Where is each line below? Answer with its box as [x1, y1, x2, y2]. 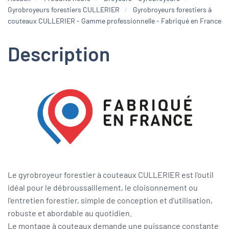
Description [8, 41, 110, 65]
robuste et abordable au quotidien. [8, 208, 132, 218]
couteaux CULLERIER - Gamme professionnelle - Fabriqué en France [8, 16, 221, 25]
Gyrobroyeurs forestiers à [133, 5, 212, 14]
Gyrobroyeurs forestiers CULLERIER [8, 5, 120, 14]
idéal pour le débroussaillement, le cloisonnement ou [8, 182, 198, 192]
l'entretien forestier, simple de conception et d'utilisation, [8, 195, 213, 205]
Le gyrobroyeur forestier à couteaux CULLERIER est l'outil [8, 169, 214, 179]
